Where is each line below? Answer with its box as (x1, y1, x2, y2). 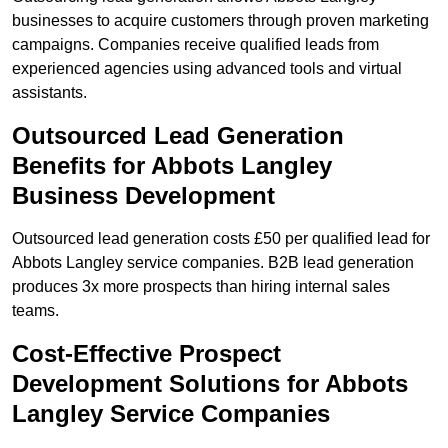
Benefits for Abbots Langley (12, 152, 332, 180)
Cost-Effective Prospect (12, 340, 281, 368)
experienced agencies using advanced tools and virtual (12, 60, 402, 78)
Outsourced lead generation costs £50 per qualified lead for (12, 230, 430, 248)
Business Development (12, 182, 275, 210)
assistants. (12, 84, 87, 102)
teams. (12, 302, 59, 320)
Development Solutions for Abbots (12, 370, 408, 398)
